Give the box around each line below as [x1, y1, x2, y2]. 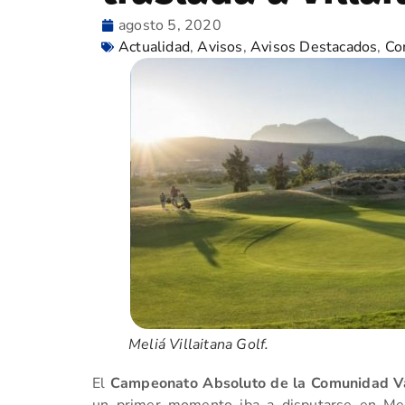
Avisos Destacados [250, 37, 378, 57]
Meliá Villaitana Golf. [128, 334, 269, 354]
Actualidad [118, 37, 190, 57]
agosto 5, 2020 [118, 15, 221, 35]
